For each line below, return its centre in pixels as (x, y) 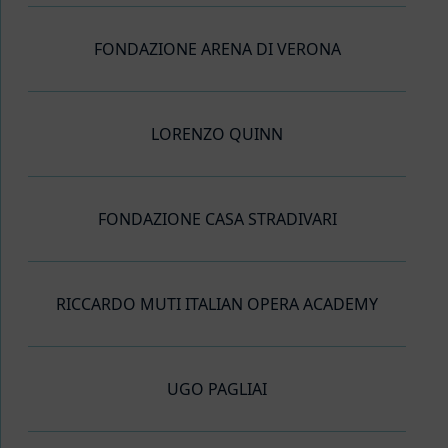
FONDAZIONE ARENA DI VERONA (217, 49)
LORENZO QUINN (217, 134)
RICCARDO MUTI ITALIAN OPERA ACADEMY (217, 304)
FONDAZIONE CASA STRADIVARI (217, 219)
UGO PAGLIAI (217, 389)
